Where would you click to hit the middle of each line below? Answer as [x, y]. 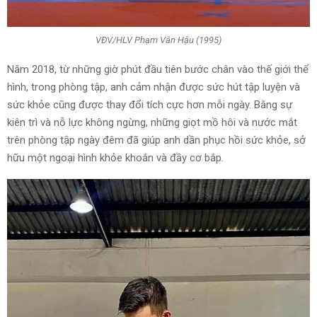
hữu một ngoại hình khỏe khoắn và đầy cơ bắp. [115, 157]
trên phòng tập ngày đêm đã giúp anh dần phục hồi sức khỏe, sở [156, 140]
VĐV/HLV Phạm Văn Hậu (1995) [158, 40]
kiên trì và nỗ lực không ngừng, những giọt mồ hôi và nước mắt [152, 122]
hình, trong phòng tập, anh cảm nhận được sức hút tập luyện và [154, 87]
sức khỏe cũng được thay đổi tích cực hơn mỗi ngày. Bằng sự [150, 104]
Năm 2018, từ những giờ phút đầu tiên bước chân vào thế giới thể [158, 69]
